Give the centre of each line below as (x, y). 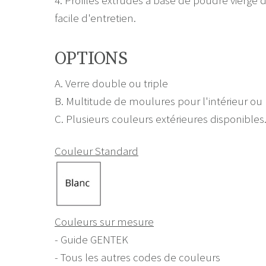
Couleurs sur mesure (104, 222)
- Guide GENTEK (91, 240)
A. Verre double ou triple (111, 83)
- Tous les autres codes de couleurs (137, 257)
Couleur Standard (96, 151)
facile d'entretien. (95, 18)
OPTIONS (91, 58)
